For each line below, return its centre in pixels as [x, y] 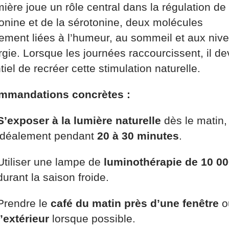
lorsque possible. [92, 218]
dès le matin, [194, 120]
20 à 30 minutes [138, 135]
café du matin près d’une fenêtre [133, 203]
